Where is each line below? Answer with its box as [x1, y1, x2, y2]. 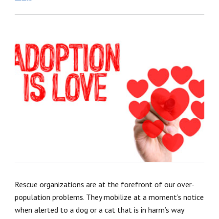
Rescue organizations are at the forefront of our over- [15, 179, 195, 189]
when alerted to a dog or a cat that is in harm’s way [15, 205, 184, 215]
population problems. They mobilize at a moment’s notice [15, 192, 204, 202]
